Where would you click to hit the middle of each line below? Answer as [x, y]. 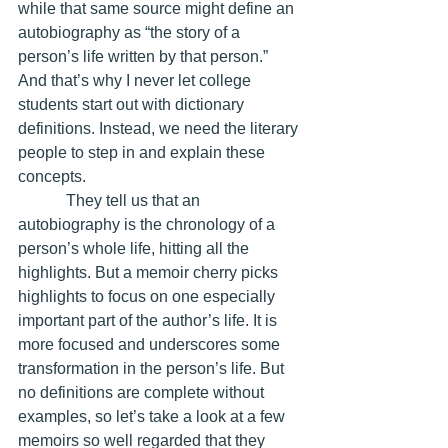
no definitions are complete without [143, 392]
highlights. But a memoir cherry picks [150, 272]
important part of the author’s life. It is [149, 320]
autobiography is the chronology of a [148, 224]
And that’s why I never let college [136, 80]
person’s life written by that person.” [145, 56]
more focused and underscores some [151, 344]
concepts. [52, 176]
